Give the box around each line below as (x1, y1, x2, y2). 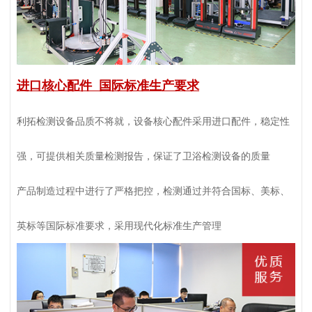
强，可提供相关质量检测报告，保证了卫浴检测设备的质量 (16, 150, 270, 162)
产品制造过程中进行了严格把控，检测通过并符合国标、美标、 (16, 185, 290, 197)
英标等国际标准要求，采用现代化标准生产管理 (16, 220, 221, 232)
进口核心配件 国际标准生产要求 (16, 79, 199, 93)
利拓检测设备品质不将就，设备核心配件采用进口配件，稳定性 (16, 116, 290, 127)
